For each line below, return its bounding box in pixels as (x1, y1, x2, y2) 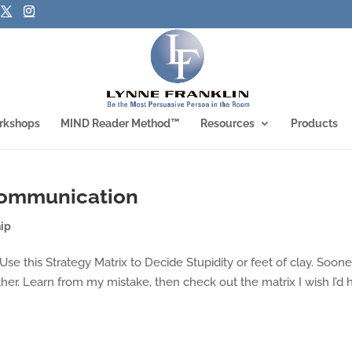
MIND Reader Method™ (60, 117, 180, 130)
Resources (200, 117, 255, 130)
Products (291, 117, 338, 130)
